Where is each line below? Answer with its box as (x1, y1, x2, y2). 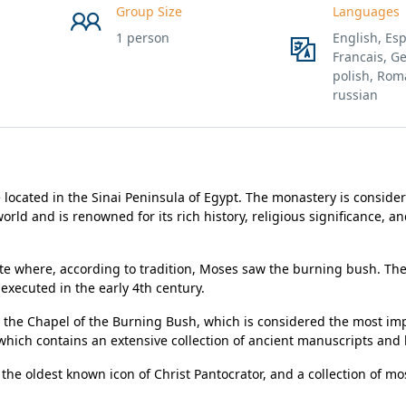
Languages (332, 3, 400, 20)
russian (332, 86, 378, 103)
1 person (115, 29, 169, 46)
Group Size (115, 3, 182, 20)
